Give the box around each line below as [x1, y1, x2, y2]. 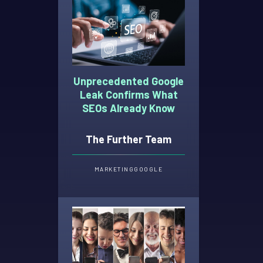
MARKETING [94, 166, 134, 173]
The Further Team [86, 132, 171, 146]
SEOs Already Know [82, 101, 175, 114]
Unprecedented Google [73, 74, 184, 87]
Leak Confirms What [79, 87, 178, 101]
